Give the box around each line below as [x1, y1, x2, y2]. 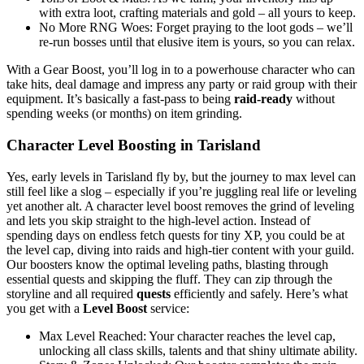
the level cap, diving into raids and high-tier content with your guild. [6, 242, 354, 257]
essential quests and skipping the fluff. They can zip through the [6, 271, 332, 286]
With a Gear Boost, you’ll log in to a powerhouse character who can [6, 63, 355, 77]
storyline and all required [6, 286, 136, 301]
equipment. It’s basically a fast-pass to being [6, 92, 234, 106]
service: [147, 301, 189, 315]
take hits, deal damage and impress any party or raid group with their [6, 77, 357, 92]
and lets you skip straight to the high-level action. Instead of [6, 213, 310, 227]
